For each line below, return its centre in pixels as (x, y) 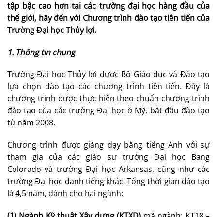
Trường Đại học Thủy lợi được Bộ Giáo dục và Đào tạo (108, 74)
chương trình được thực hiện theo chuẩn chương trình (108, 99)
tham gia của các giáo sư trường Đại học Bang (108, 157)
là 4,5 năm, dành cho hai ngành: (66, 194)
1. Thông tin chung (41, 52)
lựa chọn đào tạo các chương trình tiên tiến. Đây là (108, 86)
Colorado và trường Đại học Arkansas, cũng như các (108, 169)
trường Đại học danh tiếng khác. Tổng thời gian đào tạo (108, 181)
